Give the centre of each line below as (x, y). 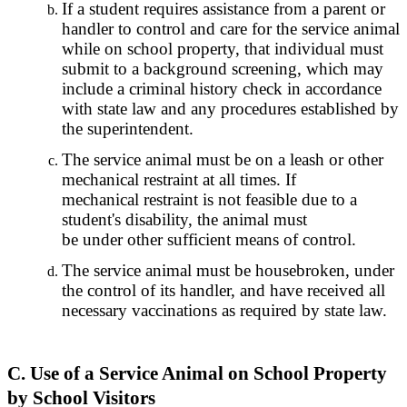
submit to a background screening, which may (223, 69)
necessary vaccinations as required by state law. (224, 310)
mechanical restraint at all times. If (179, 179)
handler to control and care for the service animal (231, 29)
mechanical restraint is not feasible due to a (209, 199)
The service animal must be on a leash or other (223, 159)
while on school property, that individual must (223, 49)
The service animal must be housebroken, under (228, 270)
